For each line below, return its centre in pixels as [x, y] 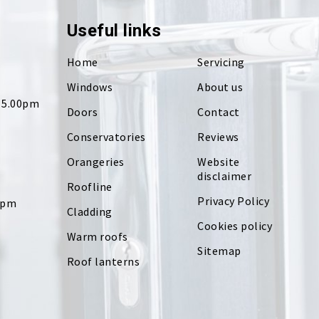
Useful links [114, 30]
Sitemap [219, 250]
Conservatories [106, 136]
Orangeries [95, 161]
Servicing [221, 62]
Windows [89, 87]
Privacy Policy [234, 200]
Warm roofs [97, 236]
